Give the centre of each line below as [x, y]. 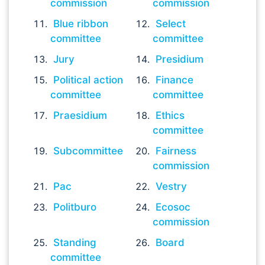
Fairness [176, 151]
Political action [88, 80]
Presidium [180, 59]
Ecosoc [173, 207]
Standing [75, 243]
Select [171, 24]
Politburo [75, 207]
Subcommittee [88, 151]
